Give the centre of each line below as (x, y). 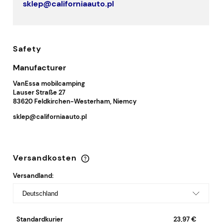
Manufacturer (39, 68)
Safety (27, 49)
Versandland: (33, 175)
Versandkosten (46, 158)
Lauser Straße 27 (39, 92)
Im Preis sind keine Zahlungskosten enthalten (103, 164)
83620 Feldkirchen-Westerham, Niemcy (75, 101)
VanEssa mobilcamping (49, 83)
